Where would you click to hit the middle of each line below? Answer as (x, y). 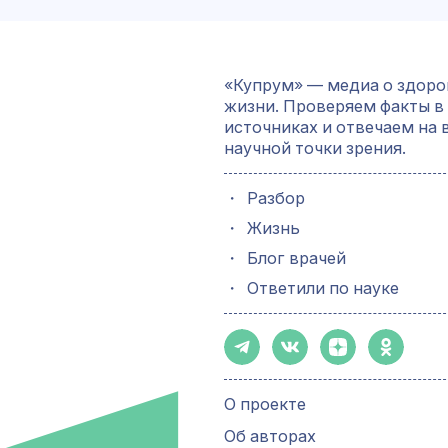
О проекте (265, 404)
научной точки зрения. (315, 148)
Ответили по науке (323, 287)
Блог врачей (297, 257)
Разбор (276, 197)
